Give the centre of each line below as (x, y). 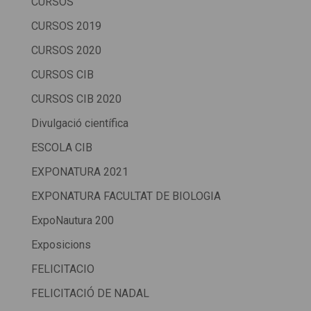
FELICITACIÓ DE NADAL (90, 294)
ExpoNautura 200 (72, 221)
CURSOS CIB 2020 (76, 99)
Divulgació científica (79, 124)
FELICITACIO (62, 269)
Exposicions (61, 245)
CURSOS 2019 (66, 26)
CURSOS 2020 (66, 51)
